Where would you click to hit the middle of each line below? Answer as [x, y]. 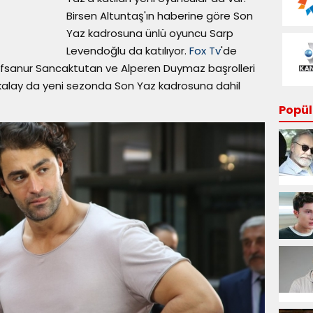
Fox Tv [205, 51]
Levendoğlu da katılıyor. [128, 51]
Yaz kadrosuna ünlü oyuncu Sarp [150, 33]
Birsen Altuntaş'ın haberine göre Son [160, 16]
